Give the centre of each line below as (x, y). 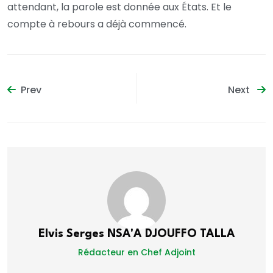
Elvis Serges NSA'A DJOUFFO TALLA (136, 234)
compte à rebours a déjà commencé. (97, 24)
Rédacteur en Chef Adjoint (136, 253)
